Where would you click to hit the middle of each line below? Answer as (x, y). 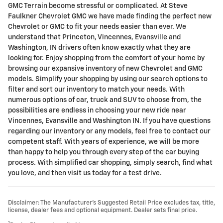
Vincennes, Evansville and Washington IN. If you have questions (109, 121)
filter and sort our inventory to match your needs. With (96, 89)
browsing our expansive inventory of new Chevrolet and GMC (105, 68)
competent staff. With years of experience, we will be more (104, 142)
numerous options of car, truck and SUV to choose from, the (105, 100)
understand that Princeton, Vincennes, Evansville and (94, 37)
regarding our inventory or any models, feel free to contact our (109, 131)
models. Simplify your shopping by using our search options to (108, 79)
